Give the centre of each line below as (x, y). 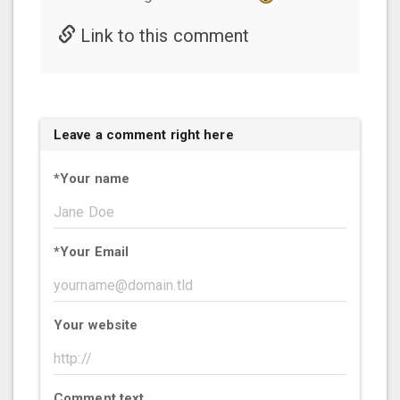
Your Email (95, 252)
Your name (95, 179)
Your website (96, 325)
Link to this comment (163, 35)
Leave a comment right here (144, 135)
